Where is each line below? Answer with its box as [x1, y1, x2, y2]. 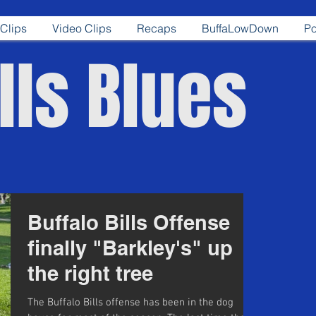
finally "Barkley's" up [28, 236, 233, 260]
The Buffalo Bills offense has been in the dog [28, 296, 233, 309]
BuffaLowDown [201, 21, 279, 35]
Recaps [136, 21, 176, 35]
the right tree [28, 261, 153, 286]
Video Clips [51, 21, 111, 35]
